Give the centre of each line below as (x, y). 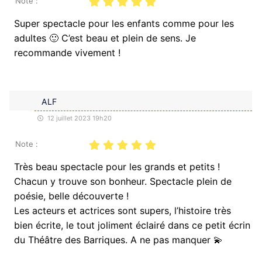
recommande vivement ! (67, 52)
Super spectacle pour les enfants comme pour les (124, 23)
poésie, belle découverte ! (71, 196)
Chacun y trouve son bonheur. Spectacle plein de (123, 181)
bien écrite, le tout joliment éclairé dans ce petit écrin (132, 225)
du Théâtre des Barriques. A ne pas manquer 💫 (118, 239)
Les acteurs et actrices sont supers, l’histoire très (123, 210)
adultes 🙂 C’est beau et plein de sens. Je (105, 38)
